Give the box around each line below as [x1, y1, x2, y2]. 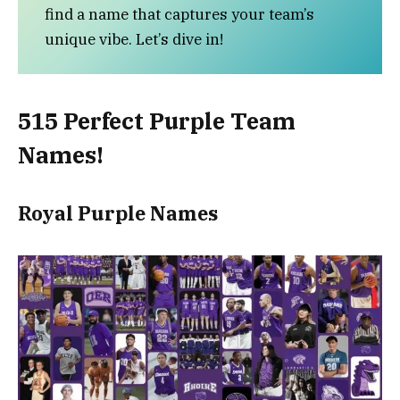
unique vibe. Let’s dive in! [45, 29, 223, 49]
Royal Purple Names [18, 200, 218, 226]
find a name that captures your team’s [45, 4, 314, 24]
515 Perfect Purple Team [18, 106, 296, 137]
